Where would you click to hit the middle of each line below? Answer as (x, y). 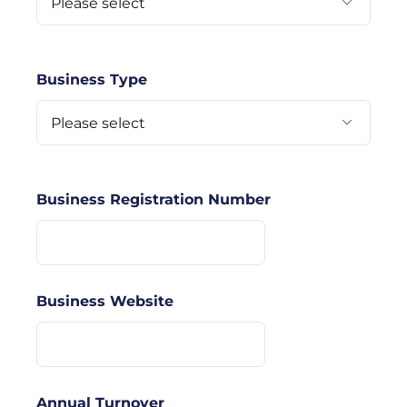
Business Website (105, 302)
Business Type (92, 80)
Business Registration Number (154, 200)
